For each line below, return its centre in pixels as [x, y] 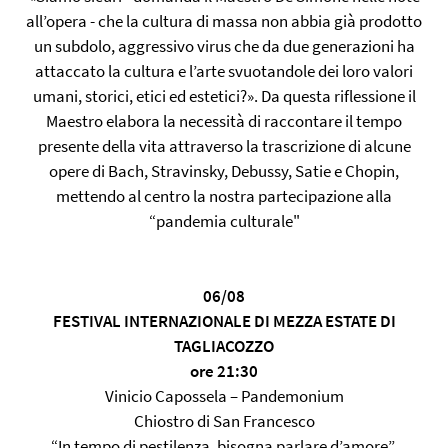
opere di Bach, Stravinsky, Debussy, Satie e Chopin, [224, 171]
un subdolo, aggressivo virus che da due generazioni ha [224, 46]
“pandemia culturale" [224, 221]
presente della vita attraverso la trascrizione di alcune [224, 146]
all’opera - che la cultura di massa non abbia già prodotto [224, 21]
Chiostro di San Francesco [224, 421]
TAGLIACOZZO [224, 346]
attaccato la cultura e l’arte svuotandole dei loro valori [224, 71]
